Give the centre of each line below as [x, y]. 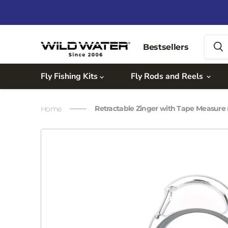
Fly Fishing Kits [70, 76]
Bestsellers [166, 47]
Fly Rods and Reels [168, 76]
